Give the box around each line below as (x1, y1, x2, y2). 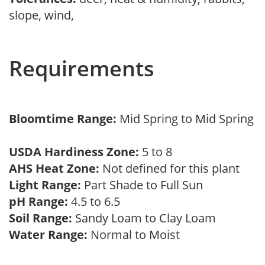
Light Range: (9, 177, 81, 193)
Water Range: (9, 227, 88, 243)
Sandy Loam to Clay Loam (72, 210, 222, 226)
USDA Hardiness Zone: (9, 144, 139, 160)
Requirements (9, 54, 154, 83)
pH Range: (9, 193, 68, 209)
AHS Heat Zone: (9, 160, 99, 176)
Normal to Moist (88, 227, 186, 243)
